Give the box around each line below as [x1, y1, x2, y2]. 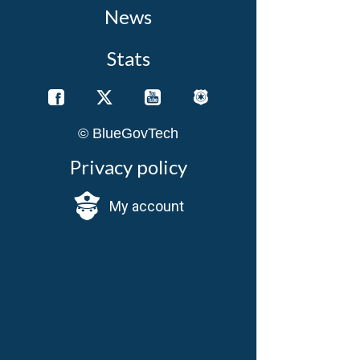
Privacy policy [69, 155, 187, 178]
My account [109, 197, 184, 215]
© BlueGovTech [78, 125, 178, 141]
